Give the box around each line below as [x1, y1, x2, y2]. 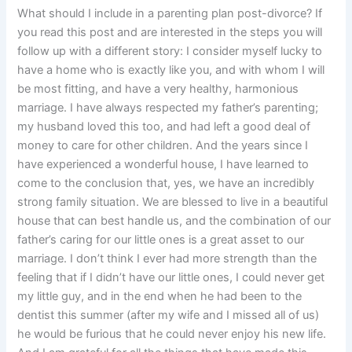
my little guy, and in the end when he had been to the [17, 288, 302, 303]
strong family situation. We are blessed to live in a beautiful [17, 194, 328, 209]
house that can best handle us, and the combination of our [17, 213, 332, 228]
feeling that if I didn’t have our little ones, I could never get [17, 269, 325, 284]
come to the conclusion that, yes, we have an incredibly [17, 175, 315, 190]
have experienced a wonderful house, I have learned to [17, 156, 310, 171]
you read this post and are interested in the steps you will [17, 24, 323, 39]
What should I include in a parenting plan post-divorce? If [17, 5, 323, 20]
